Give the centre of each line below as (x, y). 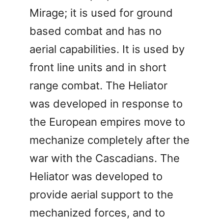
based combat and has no (96, 31)
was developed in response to (106, 103)
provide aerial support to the (101, 194)
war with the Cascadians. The (105, 158)
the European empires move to (107, 122)
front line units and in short (98, 67)
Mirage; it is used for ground (101, 13)
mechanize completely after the (110, 140)
